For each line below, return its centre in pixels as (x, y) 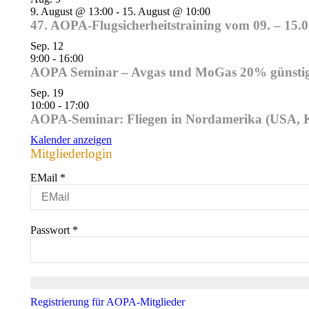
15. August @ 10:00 (166, 12)
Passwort (51, 230)
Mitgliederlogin (71, 154)
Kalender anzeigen (71, 140)
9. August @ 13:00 (72, 12)
